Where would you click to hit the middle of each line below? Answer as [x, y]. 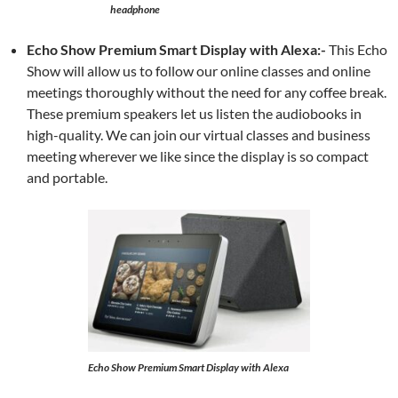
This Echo [357, 49]
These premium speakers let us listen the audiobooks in [194, 113]
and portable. [67, 177]
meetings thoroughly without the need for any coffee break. [207, 92]
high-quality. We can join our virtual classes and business [199, 135]
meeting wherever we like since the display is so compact [198, 156]
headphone [135, 9]
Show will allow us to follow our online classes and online [199, 71]
